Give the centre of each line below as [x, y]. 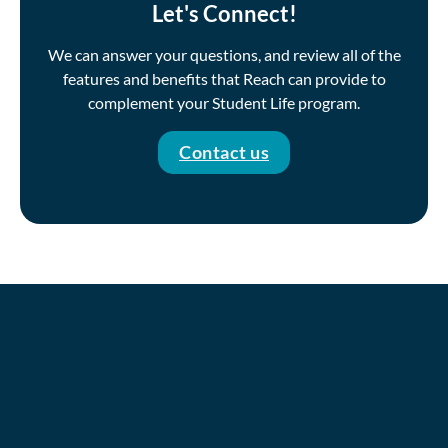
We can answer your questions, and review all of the [224, 54]
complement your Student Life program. [224, 102]
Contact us [224, 151]
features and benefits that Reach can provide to [224, 78]
